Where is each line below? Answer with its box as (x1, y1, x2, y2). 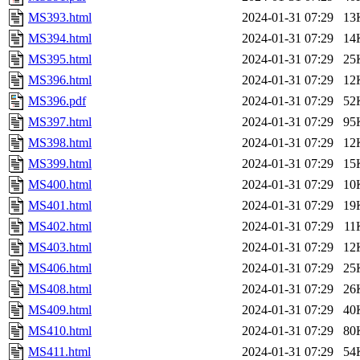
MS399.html (28, 157, 92, 171)
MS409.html (28, 303, 92, 317)
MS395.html (28, 52, 92, 67)
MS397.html (28, 115, 92, 129)
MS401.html (28, 198, 92, 213)
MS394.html (28, 31, 92, 46)
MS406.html (28, 261, 92, 276)
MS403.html (28, 240, 92, 255)
